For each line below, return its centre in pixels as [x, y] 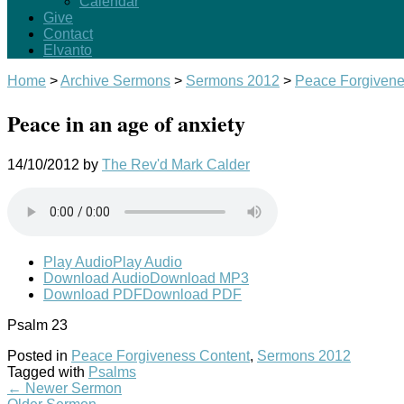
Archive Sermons [115, 81]
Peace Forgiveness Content [161, 355]
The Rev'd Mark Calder [176, 164]
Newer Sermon [72, 388]
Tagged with [48, 372]
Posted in [39, 355]
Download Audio [96, 278]
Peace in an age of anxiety [126, 123]
